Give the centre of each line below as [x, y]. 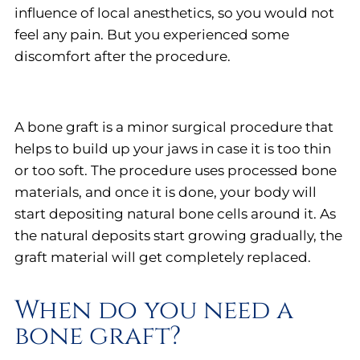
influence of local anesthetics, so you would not [174, 13]
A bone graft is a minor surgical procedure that [174, 127]
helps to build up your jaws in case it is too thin [173, 149]
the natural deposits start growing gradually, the [178, 235]
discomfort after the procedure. [123, 56]
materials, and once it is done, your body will [166, 192]
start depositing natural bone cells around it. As [175, 214]
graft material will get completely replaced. [163, 257]
